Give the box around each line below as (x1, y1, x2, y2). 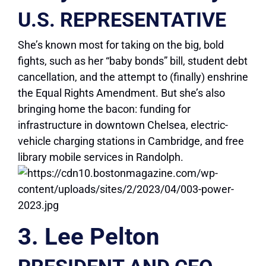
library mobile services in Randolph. (18, 151, 183, 164)
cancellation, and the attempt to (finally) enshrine (18, 71, 248, 84)
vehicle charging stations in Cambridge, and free (18, 135, 244, 148)
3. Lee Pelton (18, 223, 159, 251)
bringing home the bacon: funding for (18, 103, 191, 116)
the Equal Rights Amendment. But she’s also (18, 87, 225, 100)
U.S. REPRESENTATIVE (18, 8, 226, 32)
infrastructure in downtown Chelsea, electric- (18, 119, 228, 132)
